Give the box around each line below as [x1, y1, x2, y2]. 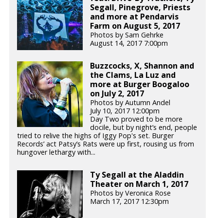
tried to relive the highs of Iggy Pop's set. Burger [17, 130, 174, 140]
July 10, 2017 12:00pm [90, 106, 160, 115]
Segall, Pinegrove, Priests [90, 2, 191, 13]
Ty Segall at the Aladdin [90, 169, 184, 180]
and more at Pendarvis [90, 11, 179, 22]
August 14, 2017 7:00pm [90, 38, 168, 48]
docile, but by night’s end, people [90, 122, 198, 132]
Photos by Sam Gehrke [90, 30, 164, 40]
